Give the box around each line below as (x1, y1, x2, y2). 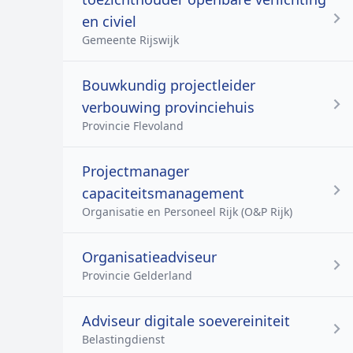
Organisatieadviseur (82, 247, 217, 266)
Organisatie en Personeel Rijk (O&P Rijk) (82, 204, 292, 219)
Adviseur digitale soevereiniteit (82, 311, 290, 330)
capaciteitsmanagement (82, 184, 244, 203)
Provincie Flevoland (82, 118, 184, 133)
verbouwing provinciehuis (82, 98, 255, 117)
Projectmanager (82, 162, 189, 180)
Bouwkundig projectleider (82, 76, 255, 95)
